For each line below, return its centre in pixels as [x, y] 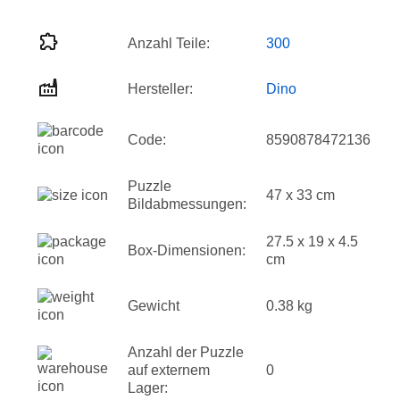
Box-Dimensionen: [187, 250]
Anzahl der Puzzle [186, 352]
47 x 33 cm [300, 195]
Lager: [148, 388]
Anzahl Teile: [169, 43]
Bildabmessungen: [187, 204]
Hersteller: [160, 89]
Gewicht [154, 306]
